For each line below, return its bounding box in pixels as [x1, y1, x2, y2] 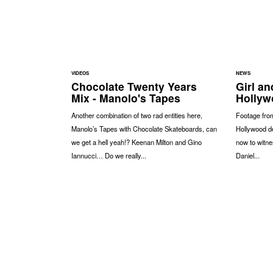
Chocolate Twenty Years [71, 78, 197, 94]
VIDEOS [71, 69, 89, 76]
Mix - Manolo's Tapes [71, 90, 180, 105]
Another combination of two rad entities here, [71, 110, 202, 120]
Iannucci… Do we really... [71, 150, 146, 160]
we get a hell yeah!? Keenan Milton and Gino [71, 136, 202, 147]
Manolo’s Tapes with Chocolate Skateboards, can [71, 123, 217, 133]
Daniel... [235, 150, 260, 160]
